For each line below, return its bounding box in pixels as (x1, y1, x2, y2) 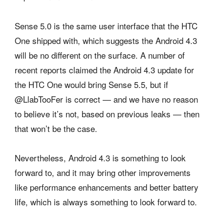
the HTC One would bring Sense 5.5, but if (15, 78, 168, 90)
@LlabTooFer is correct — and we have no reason (15, 92, 198, 105)
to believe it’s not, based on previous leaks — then (15, 107, 199, 120)
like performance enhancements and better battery (15, 180, 198, 193)
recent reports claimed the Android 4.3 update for (15, 63, 194, 76)
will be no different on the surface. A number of (15, 48, 185, 61)
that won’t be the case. (15, 122, 97, 134)
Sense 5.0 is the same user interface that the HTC (15, 19, 197, 32)
